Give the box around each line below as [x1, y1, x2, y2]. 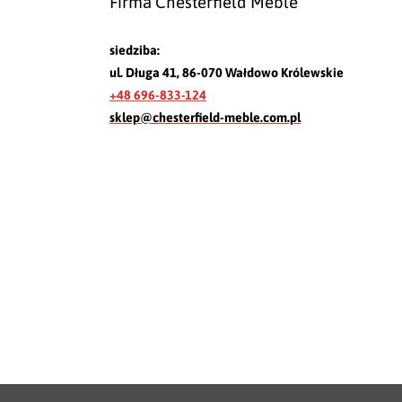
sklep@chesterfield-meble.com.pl [109, 109, 301, 125]
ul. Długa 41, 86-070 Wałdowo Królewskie [109, 65, 344, 80]
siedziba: [109, 42, 160, 57]
